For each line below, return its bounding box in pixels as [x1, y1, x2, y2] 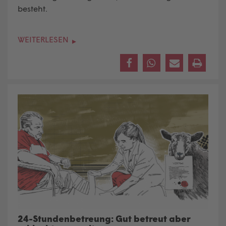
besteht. [18, 4, 47, 14]
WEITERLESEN [18, 34, 71, 44]
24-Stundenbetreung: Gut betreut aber [18, 213, 191, 224]
